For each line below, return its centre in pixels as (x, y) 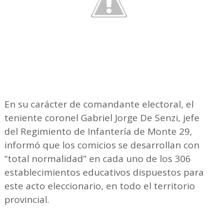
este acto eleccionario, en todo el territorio (100, 186)
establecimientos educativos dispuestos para (104, 172)
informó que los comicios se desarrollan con (102, 145)
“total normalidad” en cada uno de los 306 (97, 158)
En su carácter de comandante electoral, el (99, 104)
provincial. (27, 199)
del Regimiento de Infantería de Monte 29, (98, 131)
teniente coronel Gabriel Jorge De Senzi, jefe (102, 118)
